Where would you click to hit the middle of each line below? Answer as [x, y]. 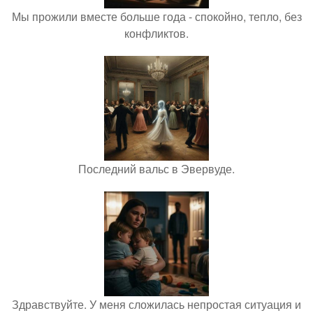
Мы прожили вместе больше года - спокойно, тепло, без [156, 16]
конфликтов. [156, 33]
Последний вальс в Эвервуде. [156, 169]
